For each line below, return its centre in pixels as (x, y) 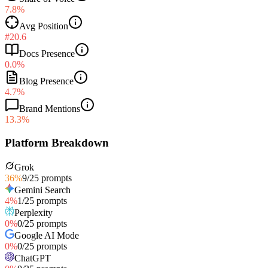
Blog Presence (46, 81)
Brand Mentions (50, 109)
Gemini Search (42, 190)
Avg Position (44, 26)
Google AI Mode (47, 235)
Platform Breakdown (57, 142)
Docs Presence (47, 54)
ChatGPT (33, 258)
